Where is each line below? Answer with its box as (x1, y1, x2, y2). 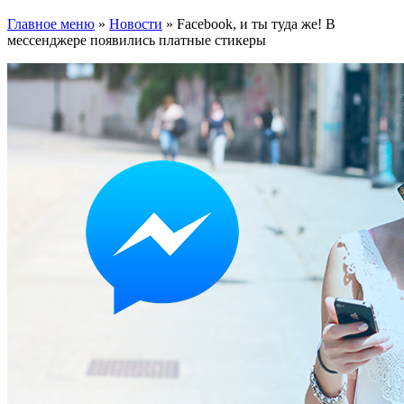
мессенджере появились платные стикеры (7, 32, 266, 48)
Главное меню (7, 15, 95, 32)
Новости (109, 15, 162, 32)
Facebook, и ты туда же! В (177, 15, 335, 32)
